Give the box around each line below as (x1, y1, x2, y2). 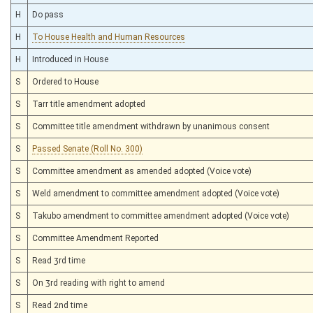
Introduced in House (32, 54, 108, 64)
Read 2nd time (32, 300, 87, 310)
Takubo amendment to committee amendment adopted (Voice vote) (32, 210, 289, 221)
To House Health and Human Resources (32, 31, 185, 42)
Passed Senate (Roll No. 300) (32, 143, 143, 154)
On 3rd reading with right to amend (32, 277, 165, 288)
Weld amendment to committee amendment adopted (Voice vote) (32, 188, 279, 198)
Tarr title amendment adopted (32, 99, 145, 109)
